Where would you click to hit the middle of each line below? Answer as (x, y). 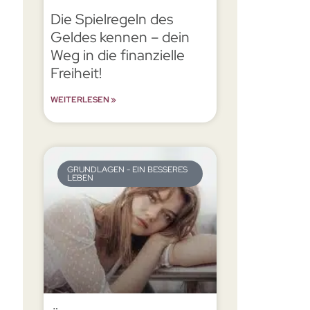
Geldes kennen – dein (120, 37)
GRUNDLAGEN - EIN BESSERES (128, 170)
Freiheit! (76, 73)
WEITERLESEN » (84, 99)
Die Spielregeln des (112, 19)
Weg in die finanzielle (118, 55)
